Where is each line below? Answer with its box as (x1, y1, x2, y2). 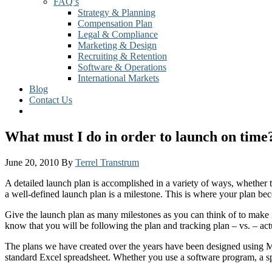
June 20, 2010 (5, 157, 59, 168)
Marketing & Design (78, 40, 157, 50)
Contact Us (29, 95, 72, 105)
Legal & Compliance (78, 29, 158, 39)
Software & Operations (78, 62, 166, 72)
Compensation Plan (78, 18, 152, 29)
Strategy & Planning (78, 7, 155, 18)
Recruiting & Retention (78, 51, 167, 61)
